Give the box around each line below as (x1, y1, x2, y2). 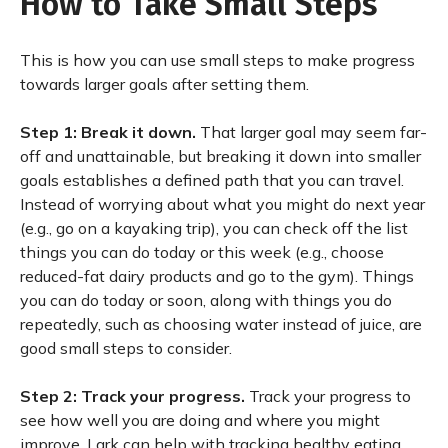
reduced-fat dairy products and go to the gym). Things (20, 266, 414, 286)
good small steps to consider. (20, 338, 232, 358)
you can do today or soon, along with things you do (20, 290, 392, 310)
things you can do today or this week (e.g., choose (20, 242, 384, 262)
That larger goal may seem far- (196, 122, 427, 142)
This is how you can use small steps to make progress (20, 50, 415, 70)
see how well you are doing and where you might (20, 410, 380, 430)
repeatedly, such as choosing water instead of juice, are (20, 314, 422, 334)
